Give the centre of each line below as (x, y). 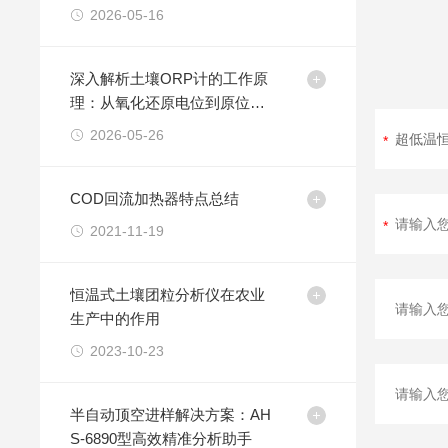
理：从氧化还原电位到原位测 (168, 102)
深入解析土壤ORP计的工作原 (169, 78)
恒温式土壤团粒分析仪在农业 (168, 294)
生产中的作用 (115, 318)
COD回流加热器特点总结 (155, 198)
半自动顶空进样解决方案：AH (171, 414)
